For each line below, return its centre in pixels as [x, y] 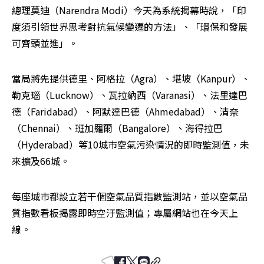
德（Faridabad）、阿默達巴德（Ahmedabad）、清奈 [125, 111]
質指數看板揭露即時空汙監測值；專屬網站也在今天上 [125, 212]
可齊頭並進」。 [45, 43]
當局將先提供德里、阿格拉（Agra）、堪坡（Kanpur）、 [131, 78]
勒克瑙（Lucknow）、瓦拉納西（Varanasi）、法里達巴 [130, 95]
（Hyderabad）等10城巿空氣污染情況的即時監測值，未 [131, 144]
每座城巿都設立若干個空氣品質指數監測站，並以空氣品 [130, 196]
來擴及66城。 [41, 161]
